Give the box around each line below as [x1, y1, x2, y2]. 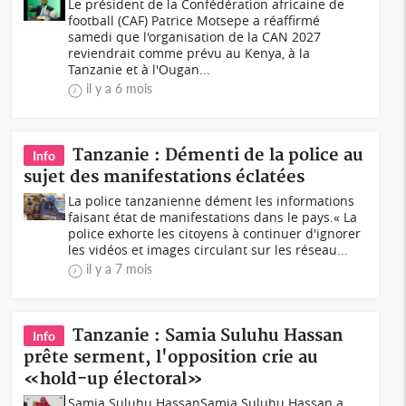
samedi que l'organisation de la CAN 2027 [68, 28, 322, 45]
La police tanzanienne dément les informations [68, 192, 355, 209]
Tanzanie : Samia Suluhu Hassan [72, 325, 344, 346]
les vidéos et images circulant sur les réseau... [68, 241, 349, 258]
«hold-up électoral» [24, 369, 204, 390]
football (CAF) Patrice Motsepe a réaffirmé [68, 12, 321, 29]
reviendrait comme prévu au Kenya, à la [68, 44, 311, 62]
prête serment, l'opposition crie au [24, 347, 319, 368]
